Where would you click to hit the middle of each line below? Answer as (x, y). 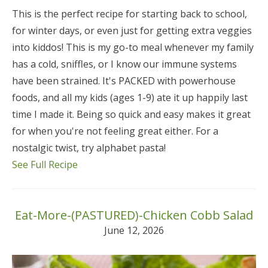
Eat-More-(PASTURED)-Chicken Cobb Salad (134, 215)
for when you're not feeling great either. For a (115, 131)
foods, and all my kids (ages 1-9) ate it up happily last (130, 98)
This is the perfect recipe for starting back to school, (130, 14)
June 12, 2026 (134, 231)
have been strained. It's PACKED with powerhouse (124, 81)
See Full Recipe (45, 165)
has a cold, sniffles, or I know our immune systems (124, 64)
